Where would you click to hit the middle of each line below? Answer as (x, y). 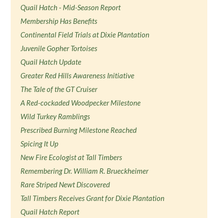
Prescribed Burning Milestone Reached (79, 130)
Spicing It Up (40, 144)
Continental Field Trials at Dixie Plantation (85, 35)
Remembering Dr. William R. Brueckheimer (85, 171)
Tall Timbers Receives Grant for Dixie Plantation (93, 198)
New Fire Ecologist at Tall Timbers (72, 157)
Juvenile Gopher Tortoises (59, 48)
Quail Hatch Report (50, 212)
